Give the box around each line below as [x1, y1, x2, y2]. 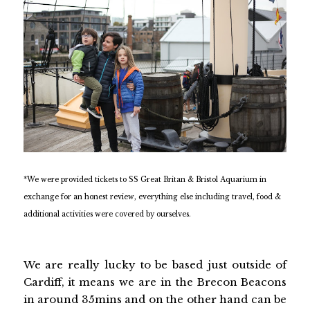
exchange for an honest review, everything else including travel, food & [23, 192, 281, 202]
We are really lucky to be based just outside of [23, 258, 287, 272]
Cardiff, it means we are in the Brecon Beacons [23, 275, 287, 289]
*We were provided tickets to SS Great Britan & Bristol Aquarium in [23, 175, 266, 185]
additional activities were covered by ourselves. [23, 210, 193, 219]
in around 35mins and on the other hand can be [23, 293, 287, 307]
